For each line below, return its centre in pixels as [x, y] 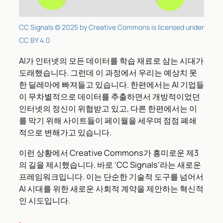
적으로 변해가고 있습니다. [65, 133]
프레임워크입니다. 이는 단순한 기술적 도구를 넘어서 [111, 176]
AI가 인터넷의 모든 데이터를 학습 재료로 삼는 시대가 [111, 61]
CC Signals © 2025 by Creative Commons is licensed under [111, 27]
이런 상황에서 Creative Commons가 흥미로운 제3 [109, 153]
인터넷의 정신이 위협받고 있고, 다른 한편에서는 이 [108, 109]
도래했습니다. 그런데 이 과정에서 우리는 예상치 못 [108, 73]
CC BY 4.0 [35, 40]
